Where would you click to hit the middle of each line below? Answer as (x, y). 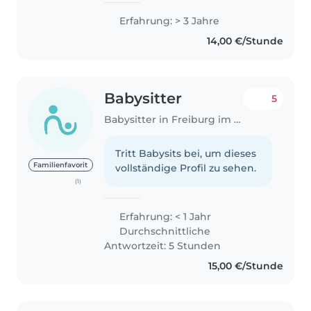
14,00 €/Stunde (245, 41)
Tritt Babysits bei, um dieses (186, 154)
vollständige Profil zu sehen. (186, 168)
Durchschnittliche (164, 232)
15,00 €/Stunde (245, 266)
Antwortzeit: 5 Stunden (163, 246)
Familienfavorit (61, 165)
